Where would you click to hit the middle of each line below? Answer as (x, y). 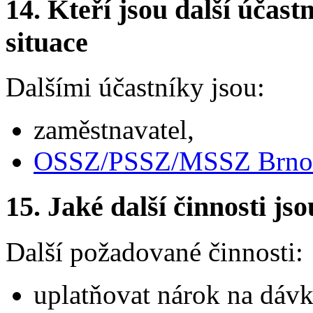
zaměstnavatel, (114, 130)
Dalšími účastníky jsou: (135, 87)
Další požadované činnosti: (154, 252)
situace (47, 42)
